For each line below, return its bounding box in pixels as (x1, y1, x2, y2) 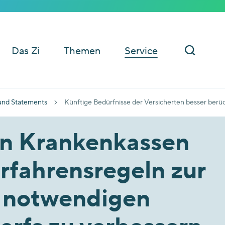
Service (125, 44, 158, 58)
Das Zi (12, 44, 40, 58)
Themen (64, 44, 100, 58)
